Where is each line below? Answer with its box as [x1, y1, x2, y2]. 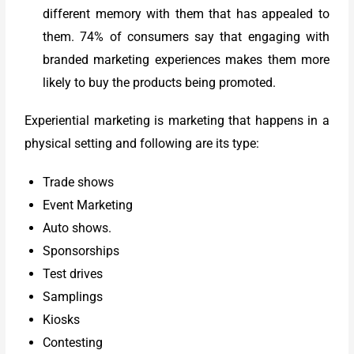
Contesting [43, 335, 104, 351]
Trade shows [43, 175, 115, 190]
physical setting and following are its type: [24, 135, 260, 151]
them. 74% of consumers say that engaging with [43, 28, 330, 44]
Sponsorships [43, 243, 120, 259]
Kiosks [43, 312, 81, 328]
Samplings [43, 289, 104, 305]
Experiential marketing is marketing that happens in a [24, 112, 330, 128]
